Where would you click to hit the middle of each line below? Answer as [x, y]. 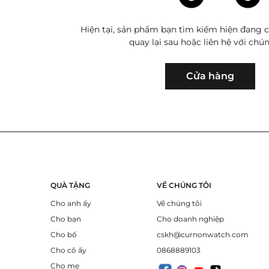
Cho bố [63, 234]
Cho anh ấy [71, 203]
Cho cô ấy [68, 250]
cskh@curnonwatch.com [203, 234]
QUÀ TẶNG [70, 185]
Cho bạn [65, 219]
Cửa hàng [210, 76]
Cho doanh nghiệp [191, 219]
